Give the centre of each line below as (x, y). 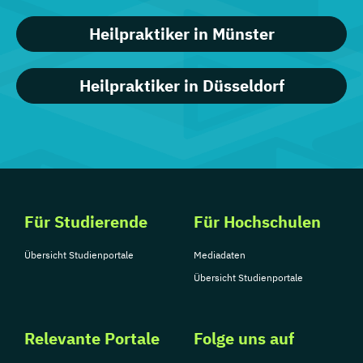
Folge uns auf (244, 338)
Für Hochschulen (257, 222)
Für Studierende (86, 222)
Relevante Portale (92, 338)
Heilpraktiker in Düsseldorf (181, 85)
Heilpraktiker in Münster (181, 34)
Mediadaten (220, 255)
